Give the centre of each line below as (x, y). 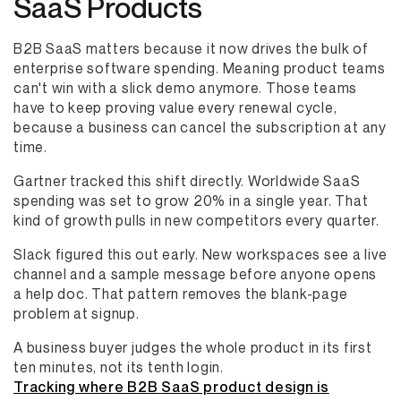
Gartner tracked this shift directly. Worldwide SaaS (187, 181)
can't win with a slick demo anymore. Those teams (185, 88)
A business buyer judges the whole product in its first (193, 347)
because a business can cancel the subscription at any (200, 127)
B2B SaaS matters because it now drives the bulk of (191, 48)
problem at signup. (77, 313)
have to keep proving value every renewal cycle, (175, 107)
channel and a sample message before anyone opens (195, 274)
